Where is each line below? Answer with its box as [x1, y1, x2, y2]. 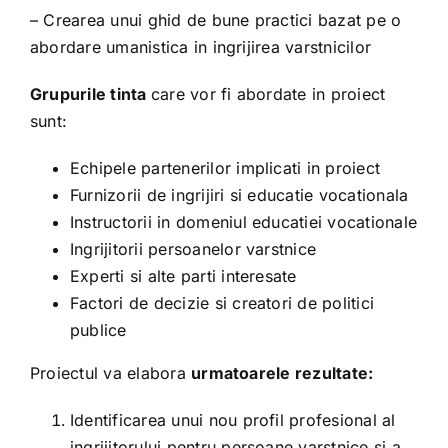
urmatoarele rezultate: [191, 363, 374, 384]
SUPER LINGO [24, 267, 133, 288]
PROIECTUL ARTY [24, 199, 164, 220]
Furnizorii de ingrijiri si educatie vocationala [69, 185, 409, 206]
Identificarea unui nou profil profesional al [69, 410, 396, 431]
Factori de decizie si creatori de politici [69, 293, 375, 314]
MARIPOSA [24, 403, 108, 424]
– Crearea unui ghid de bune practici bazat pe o [29, 10, 402, 31]
